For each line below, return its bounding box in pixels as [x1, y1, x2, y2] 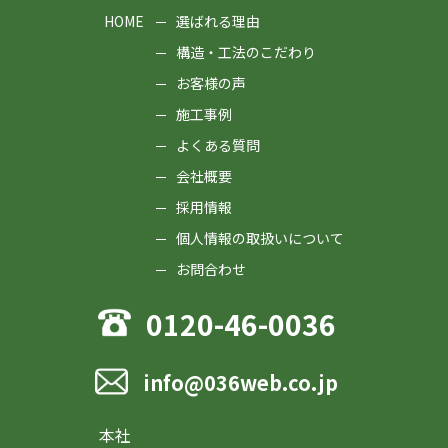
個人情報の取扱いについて [176, 228, 344, 249]
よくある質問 [176, 135, 260, 156]
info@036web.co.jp [143, 368, 338, 398]
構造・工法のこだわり [176, 42, 316, 63]
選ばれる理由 [176, 11, 260, 32]
